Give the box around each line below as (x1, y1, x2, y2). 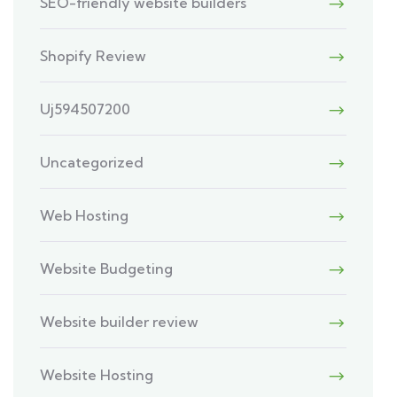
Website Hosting (40, 366, 154, 384)
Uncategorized (40, 153, 144, 171)
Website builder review (40, 313, 199, 331)
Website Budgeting (40, 260, 174, 277)
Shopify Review (40, 47, 147, 65)
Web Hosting (40, 206, 129, 224)
